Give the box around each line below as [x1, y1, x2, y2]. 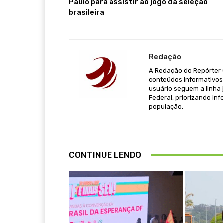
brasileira [69, 8, 104, 17]
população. [149, 103, 183, 111]
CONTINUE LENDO [69, 150, 141, 160]
